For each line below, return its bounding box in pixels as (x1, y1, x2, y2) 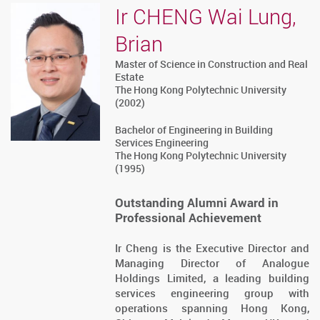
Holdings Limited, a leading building (115, 270, 309, 285)
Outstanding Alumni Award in (115, 194, 279, 211)
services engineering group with (115, 285, 309, 300)
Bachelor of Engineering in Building (115, 123, 274, 137)
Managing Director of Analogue (115, 255, 309, 270)
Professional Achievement (115, 209, 262, 226)
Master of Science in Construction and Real (115, 57, 309, 71)
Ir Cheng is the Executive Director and (115, 240, 309, 255)
